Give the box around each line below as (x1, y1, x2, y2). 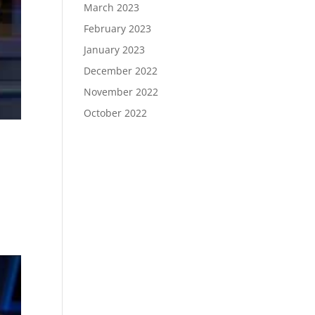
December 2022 (84, 64, 158, 78)
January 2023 (84, 43, 146, 57)
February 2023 (84, 22, 152, 36)
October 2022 (84, 106, 148, 120)
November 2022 (84, 85, 159, 99)
